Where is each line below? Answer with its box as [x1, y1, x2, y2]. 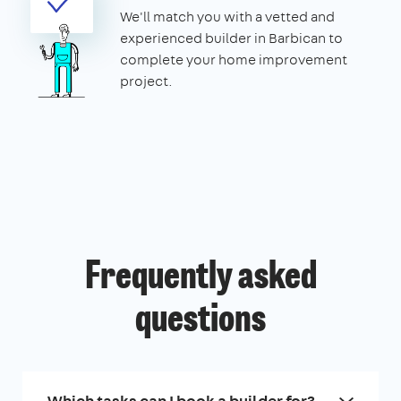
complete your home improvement [120, 49, 347, 69]
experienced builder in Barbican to [120, 28, 343, 47]
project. [120, 71, 173, 90]
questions [135, 302, 266, 340]
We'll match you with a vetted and [120, 6, 335, 26]
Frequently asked [84, 259, 317, 297]
